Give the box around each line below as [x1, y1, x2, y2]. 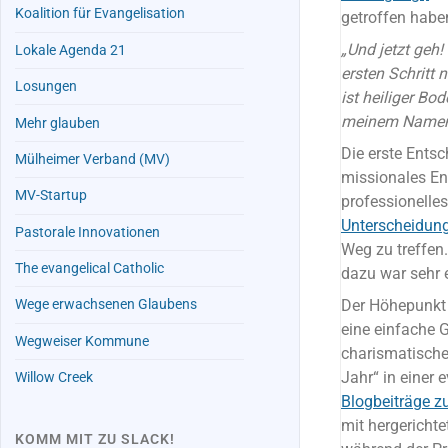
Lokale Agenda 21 [15, 41, 127, 59]
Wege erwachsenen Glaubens [15, 296, 198, 314]
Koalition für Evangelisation [15, 5, 186, 23]
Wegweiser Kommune [15, 332, 150, 350]
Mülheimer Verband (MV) [15, 150, 171, 168]
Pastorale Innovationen [15, 223, 161, 241]
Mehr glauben [15, 114, 101, 132]
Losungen [15, 78, 78, 96]
